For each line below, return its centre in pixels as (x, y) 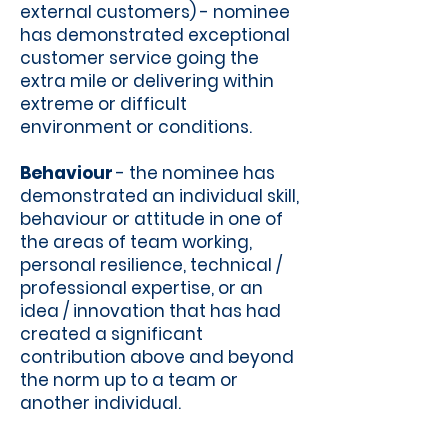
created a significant (111, 334)
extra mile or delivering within (147, 81)
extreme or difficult (103, 104)
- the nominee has (195, 173)
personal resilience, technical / (151, 265)
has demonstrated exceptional (155, 35)
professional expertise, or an (141, 288)
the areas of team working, (136, 242)
